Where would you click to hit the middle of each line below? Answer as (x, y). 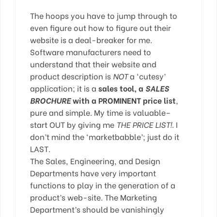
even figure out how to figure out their (101, 27)
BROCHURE (50, 100)
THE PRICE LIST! (144, 124)
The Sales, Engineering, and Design (95, 160)
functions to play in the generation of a (103, 185)
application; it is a (64, 88)
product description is (71, 76)
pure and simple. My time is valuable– (100, 112)
